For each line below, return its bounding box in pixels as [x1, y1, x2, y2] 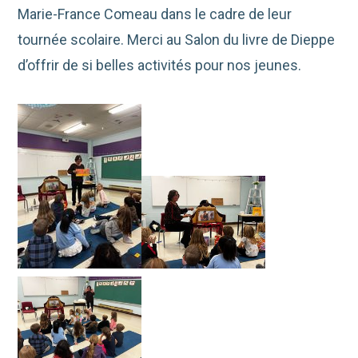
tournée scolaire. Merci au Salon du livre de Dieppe [18, 30, 336, 48]
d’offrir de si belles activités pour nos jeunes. [18, 56, 302, 74]
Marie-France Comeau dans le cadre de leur [18, 5, 292, 22]
